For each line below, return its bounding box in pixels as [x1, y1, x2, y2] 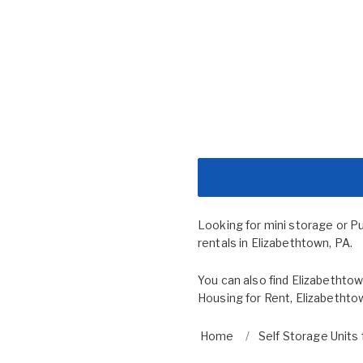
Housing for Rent [198, 290, 291, 305]
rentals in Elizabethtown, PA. [198, 235, 353, 250]
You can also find [198, 272, 292, 287]
